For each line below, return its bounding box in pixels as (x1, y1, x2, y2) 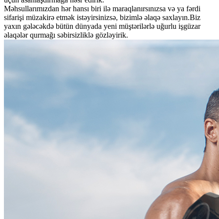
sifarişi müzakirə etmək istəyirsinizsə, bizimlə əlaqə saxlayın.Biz (4, 13, 200, 22)
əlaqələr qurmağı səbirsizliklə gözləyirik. (4, 31, 128, 40)
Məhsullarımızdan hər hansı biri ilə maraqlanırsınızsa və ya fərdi (4, 4, 200, 13)
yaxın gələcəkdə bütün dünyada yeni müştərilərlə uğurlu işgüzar (4, 22, 200, 31)
